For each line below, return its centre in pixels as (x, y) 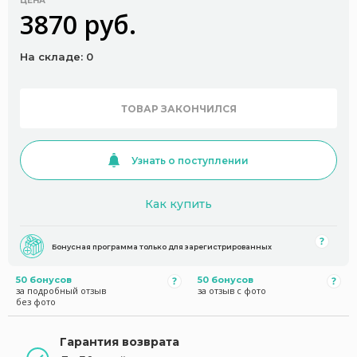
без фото (36, 302)
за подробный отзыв (61, 290)
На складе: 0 (57, 57)
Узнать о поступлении (190, 160)
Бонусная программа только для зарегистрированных (162, 246)
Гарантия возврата (120, 342)
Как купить (178, 204)
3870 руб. (78, 24)
